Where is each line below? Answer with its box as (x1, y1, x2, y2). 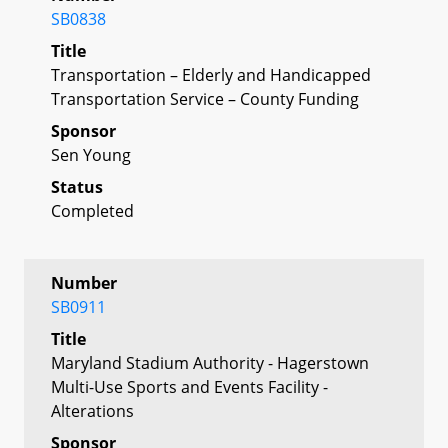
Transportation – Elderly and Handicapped (51, 63, 371, 86)
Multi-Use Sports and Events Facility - (51, 375, 328, 398)
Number (51, 271, 117, 294)
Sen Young (51, 143, 131, 166)
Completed (51, 199, 134, 222)
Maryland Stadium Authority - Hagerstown (51, 351, 369, 374)
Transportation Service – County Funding (51, 87, 359, 110)
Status (51, 175, 103, 198)
